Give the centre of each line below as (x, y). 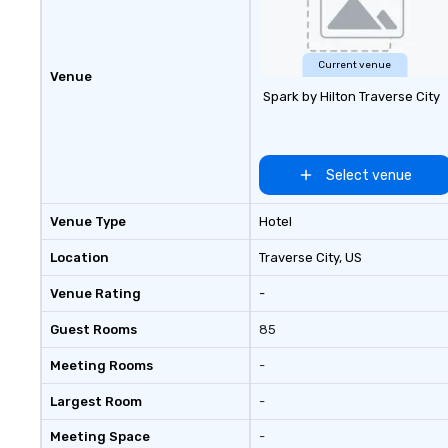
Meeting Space (100, 436)
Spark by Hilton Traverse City (351, 96)
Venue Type (88, 221)
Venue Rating (95, 293)
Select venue (368, 175)
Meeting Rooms (101, 365)
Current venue (355, 65)
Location (79, 257)
